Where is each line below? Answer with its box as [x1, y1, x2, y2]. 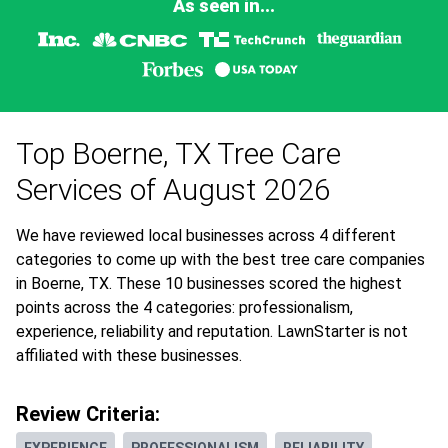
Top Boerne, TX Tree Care [16, 136, 341, 172]
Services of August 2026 [16, 172, 331, 208]
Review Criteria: [16, 402, 160, 427]
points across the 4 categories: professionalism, [16, 298, 353, 318]
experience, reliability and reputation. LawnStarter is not [16, 322, 408, 342]
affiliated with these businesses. [16, 346, 242, 366]
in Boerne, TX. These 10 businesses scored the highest [16, 274, 402, 294]
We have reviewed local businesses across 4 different [16, 226, 396, 246]
